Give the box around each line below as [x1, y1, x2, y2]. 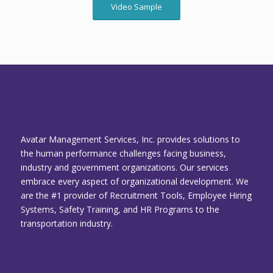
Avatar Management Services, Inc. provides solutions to [20, 133, 240, 146]
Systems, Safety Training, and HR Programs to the [20, 204, 219, 216]
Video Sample [110, 1, 162, 13]
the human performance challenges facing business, [20, 147, 226, 160]
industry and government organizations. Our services [20, 161, 229, 174]
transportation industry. [20, 218, 113, 230]
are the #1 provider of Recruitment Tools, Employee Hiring [20, 190, 252, 202]
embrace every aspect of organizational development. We [20, 175, 249, 188]
